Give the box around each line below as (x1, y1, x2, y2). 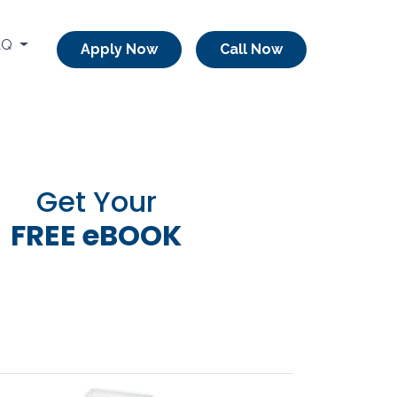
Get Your (35, 181, 157, 222)
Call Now (220, 41, 283, 58)
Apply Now (81, 41, 158, 58)
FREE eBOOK (11, 214, 182, 255)
